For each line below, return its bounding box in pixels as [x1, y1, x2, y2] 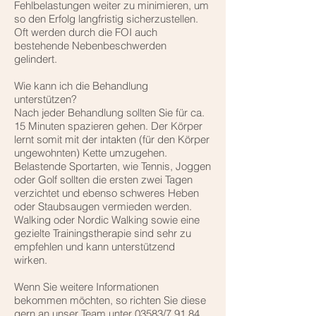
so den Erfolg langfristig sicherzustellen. [14, 11, 198, 25]
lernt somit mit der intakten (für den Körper [14, 132, 209, 146]
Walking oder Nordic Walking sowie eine [14, 212, 200, 226]
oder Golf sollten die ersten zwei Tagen [14, 172, 193, 186]
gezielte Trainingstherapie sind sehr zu [14, 226, 191, 240]
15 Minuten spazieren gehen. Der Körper [14, 119, 202, 133]
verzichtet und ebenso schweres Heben [14, 186, 199, 200]
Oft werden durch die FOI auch [14, 25, 157, 39]
